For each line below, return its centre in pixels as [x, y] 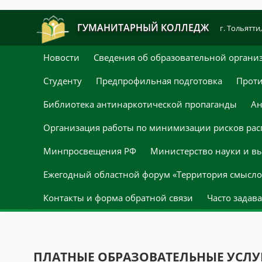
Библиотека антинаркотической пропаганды [140, 104]
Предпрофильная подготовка [159, 81]
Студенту [63, 81]
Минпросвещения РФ [90, 151]
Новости [61, 57]
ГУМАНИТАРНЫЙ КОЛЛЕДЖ [143, 27]
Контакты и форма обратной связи [118, 198]
